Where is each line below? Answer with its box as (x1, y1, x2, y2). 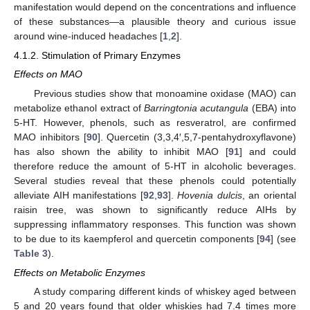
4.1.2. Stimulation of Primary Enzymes (14, 50, 181, 62)
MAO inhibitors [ (14, 131, 86, 143)
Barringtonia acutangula (144, 102, 249, 113)
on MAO (46, 69, 82, 80)
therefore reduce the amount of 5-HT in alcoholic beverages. (14, 160, 296, 172)
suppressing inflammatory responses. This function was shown (14, 218, 296, 230)
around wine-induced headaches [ (14, 30, 163, 42)
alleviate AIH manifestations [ (14, 189, 143, 201)
